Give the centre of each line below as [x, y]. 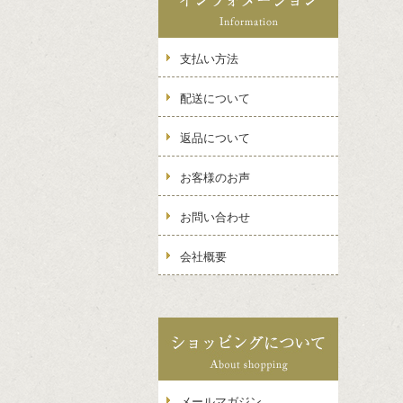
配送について [215, 99]
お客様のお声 [215, 178]
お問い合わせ [215, 217]
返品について [215, 138]
